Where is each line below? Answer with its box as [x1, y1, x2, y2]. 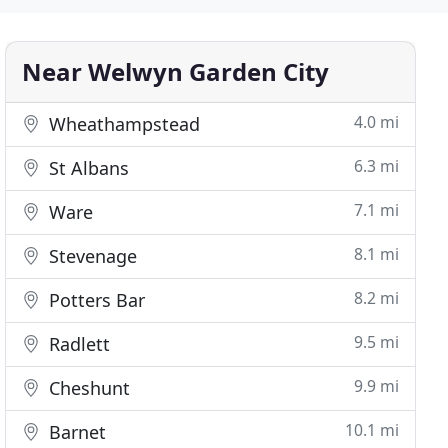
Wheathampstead [44, 112, 201, 136]
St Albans [44, 156, 130, 180]
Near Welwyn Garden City [22, 55, 330, 88]
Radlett [44, 332, 111, 356]
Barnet [44, 420, 107, 444]
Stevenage [44, 244, 138, 268]
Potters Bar [44, 288, 146, 312]
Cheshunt [44, 376, 131, 400]
